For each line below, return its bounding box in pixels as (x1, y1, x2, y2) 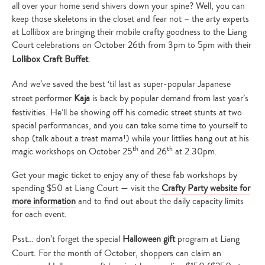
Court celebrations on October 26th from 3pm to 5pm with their (12, 38, 251, 51)
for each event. (12, 207, 67, 221)
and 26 (138, 144, 167, 158)
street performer (12, 91, 74, 105)
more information (12, 194, 76, 208)
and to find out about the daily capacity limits (76, 194, 244, 208)
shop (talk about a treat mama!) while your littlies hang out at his (12, 131, 249, 145)
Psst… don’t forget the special (12, 232, 122, 245)
